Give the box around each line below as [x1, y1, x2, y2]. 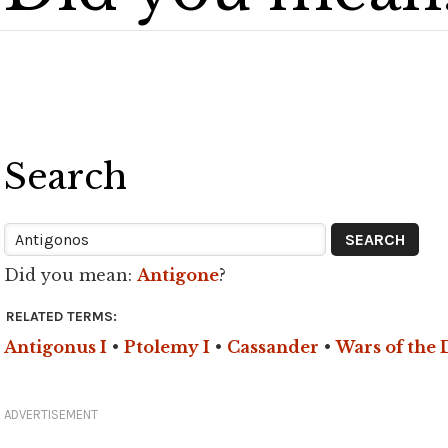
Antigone [137, 265, 219, 285]
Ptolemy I [124, 337, 210, 357]
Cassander [227, 337, 319, 357]
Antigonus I [4, 337, 107, 357]
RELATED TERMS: [6, 308, 117, 325]
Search [4, 155, 127, 198]
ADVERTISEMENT [4, 407, 98, 422]
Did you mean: [4, 265, 137, 285]
